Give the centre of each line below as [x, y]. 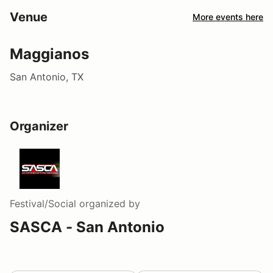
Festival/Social [43, 203]
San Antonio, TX [47, 76]
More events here [228, 17]
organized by [108, 203]
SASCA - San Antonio [87, 227]
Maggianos [49, 54]
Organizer [39, 126]
